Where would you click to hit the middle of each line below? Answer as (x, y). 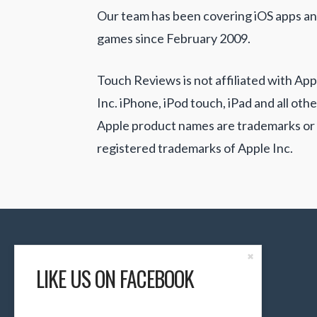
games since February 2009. (174, 38)
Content (269, 273)
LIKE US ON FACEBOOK (115, 279)
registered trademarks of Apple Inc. (195, 148)
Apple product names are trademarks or (206, 125)
